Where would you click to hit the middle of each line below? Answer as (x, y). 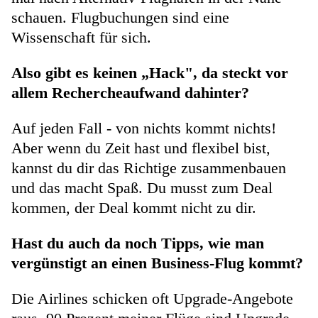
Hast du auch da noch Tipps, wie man (138, 243)
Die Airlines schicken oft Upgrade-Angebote (152, 299)
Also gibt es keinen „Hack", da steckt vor (150, 73)
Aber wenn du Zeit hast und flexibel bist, (141, 148)
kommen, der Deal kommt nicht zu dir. (136, 208)
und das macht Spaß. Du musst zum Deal (142, 188)
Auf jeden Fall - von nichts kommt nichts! (144, 128)
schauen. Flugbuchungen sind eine (120, 18)
